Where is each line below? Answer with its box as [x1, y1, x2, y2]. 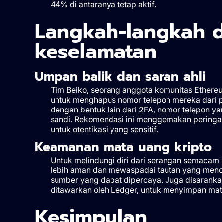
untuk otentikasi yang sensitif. [50, 124, 158, 134]
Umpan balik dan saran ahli [34, 67, 206, 86]
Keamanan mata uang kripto [34, 137, 212, 157]
